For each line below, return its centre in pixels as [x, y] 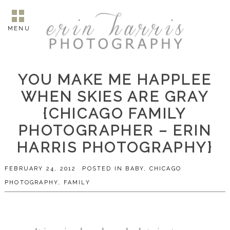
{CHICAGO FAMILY [115, 113]
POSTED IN [104, 168]
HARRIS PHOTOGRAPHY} [115, 147]
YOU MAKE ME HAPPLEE [115, 80]
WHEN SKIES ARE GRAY [115, 97]
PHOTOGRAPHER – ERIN [115, 130]
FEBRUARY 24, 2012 [40, 168]
